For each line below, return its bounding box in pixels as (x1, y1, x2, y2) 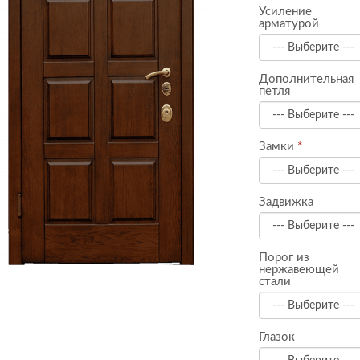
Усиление (259, 6, 312, 18)
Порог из (259, 252, 309, 264)
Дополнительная (259, 73, 354, 85)
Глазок (259, 331, 295, 343)
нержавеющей (259, 264, 339, 276)
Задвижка (259, 196, 313, 208)
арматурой (259, 18, 319, 30)
